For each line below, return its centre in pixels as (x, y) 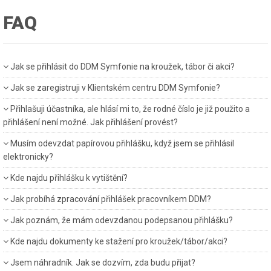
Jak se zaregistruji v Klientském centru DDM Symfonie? (114, 88)
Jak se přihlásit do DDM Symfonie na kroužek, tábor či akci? (122, 67)
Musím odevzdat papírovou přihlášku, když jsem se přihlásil (121, 143)
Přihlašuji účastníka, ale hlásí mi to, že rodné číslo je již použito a (129, 109)
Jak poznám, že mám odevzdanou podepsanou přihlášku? (121, 220)
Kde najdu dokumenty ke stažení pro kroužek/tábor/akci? (118, 241)
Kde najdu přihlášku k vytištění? (68, 178)
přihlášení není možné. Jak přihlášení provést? (90, 122)
